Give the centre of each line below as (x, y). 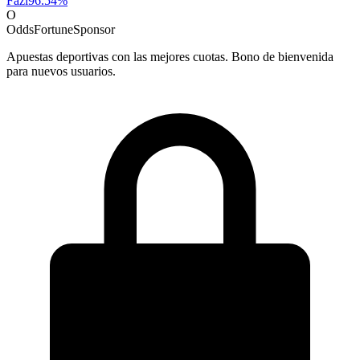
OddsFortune (40, 29)
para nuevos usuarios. (61, 71)
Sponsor (94, 29)
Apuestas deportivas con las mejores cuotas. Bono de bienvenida (170, 56)
